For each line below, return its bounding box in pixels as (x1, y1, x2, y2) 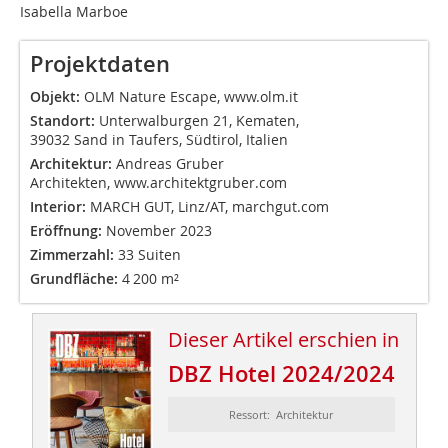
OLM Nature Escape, (84, 87, 224, 107)
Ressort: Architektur (229, 407, 334, 423)
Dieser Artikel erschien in (167, 326, 399, 354)
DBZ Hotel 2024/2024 (167, 359, 395, 390)
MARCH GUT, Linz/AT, (90, 197, 232, 217)
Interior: (30, 197, 90, 217)
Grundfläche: (30, 269, 122, 289)
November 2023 (106, 221, 212, 241)
